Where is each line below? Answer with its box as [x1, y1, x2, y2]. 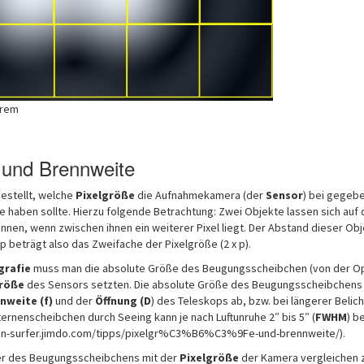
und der [52, 292, 95, 308]
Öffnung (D [94, 292, 151, 308]
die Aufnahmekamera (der [134, 187, 266, 202]
